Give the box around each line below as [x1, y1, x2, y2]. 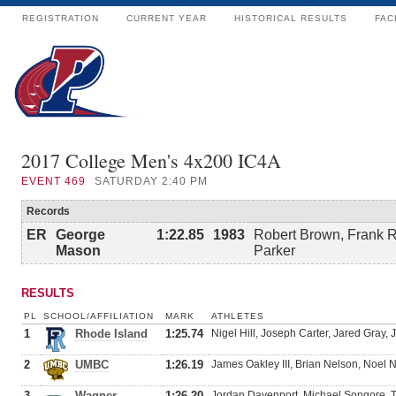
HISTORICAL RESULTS [234, 13, 347, 23]
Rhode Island [75, 327, 148, 340]
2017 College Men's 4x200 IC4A [21, 148, 281, 173]
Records [27, 205, 70, 217]
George [56, 227, 105, 242]
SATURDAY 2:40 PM [95, 175, 208, 187]
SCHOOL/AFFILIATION [43, 311, 154, 321]
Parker [254, 243, 295, 258]
